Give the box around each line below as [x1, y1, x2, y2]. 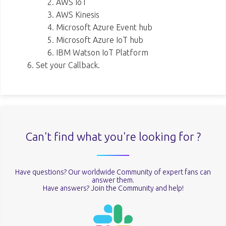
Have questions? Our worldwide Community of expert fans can [15, 167, 211, 176]
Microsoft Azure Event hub [56, 23, 152, 32]
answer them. [92, 176, 134, 184]
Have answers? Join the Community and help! [42, 184, 184, 192]
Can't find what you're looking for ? [25, 130, 201, 143]
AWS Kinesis [56, 10, 99, 19]
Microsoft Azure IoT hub [56, 35, 143, 44]
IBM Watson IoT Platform [56, 48, 148, 57]
